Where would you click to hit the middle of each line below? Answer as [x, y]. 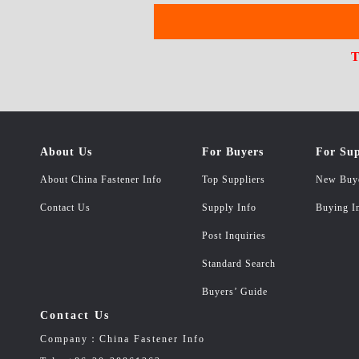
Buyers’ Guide [235, 292]
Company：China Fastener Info [123, 339]
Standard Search [239, 264]
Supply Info [229, 208]
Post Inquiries [234, 236]
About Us [66, 152]
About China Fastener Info [101, 179]
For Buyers [233, 152]
